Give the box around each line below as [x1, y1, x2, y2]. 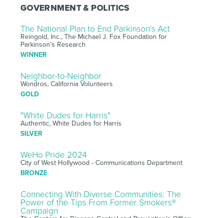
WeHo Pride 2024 [20, 149, 87, 160]
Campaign [20, 205, 58, 216]
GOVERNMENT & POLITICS [20, 2, 130, 13]
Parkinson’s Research [20, 40, 86, 49]
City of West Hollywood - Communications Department [20, 158, 182, 167]
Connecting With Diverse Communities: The [20, 189, 181, 200]
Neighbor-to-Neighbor [20, 71, 102, 81]
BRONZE [20, 168, 47, 177]
